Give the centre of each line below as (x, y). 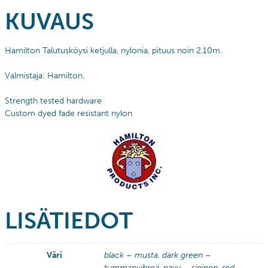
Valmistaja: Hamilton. (45, 76)
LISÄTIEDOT (69, 221)
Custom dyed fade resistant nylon (68, 114)
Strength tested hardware (53, 101)
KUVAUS (49, 21)
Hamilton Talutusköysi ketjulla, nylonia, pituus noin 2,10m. (113, 51)
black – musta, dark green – (158, 255)
